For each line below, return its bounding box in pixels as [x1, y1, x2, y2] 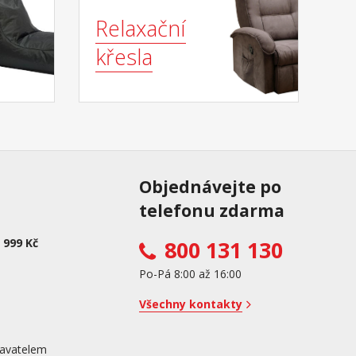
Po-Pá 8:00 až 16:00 [139, 266, 242, 282]
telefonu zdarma [139, 199, 284, 222]
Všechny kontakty [139, 296, 242, 312]
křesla [95, 42, 153, 72]
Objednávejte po [139, 176, 281, 199]
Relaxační [95, 14, 186, 44]
